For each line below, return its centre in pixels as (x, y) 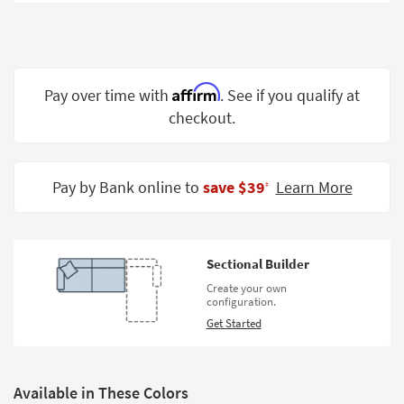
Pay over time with (108, 96)
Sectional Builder (257, 264)
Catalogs (55, 241)
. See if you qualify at (290, 96)
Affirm (196, 92)
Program (55, 204)
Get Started (234, 324)
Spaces (50, 90)
